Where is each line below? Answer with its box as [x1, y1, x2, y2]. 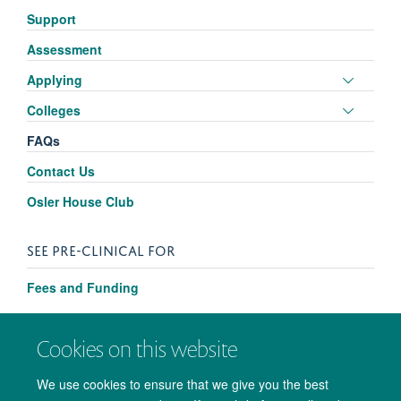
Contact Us [27, 162, 95, 181]
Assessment [27, 40, 102, 59]
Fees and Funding [27, 278, 139, 297]
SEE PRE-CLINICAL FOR [27, 238, 175, 260]
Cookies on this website [37, 333, 238, 364]
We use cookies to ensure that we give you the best [37, 374, 329, 393]
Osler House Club [27, 192, 134, 211]
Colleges [27, 101, 81, 120]
